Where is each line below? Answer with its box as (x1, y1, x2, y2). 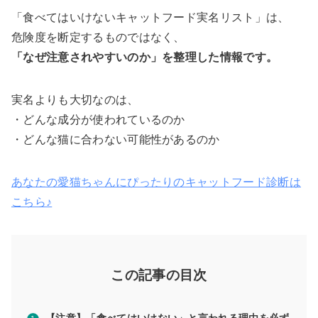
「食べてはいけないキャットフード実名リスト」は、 (11, 11, 290, 24)
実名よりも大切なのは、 (11, 94, 139, 106)
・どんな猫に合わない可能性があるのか (11, 133, 220, 146)
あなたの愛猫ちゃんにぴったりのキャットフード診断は (11, 176, 301, 189)
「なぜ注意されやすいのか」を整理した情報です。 (11, 51, 278, 64)
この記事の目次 (111, 268, 207, 283)
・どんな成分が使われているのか (11, 114, 185, 126)
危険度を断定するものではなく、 (11, 31, 185, 44)
